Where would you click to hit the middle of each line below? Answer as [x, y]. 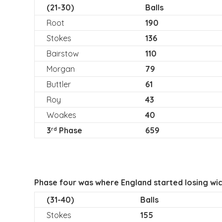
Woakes [61, 115]
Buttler [58, 84]
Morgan [60, 69]
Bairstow [62, 54]
